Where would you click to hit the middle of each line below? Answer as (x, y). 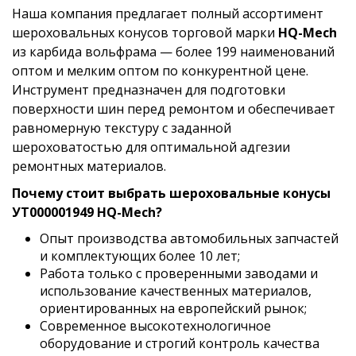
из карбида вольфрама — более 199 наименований (173, 52)
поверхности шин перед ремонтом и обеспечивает (174, 109)
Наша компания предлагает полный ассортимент (168, 14)
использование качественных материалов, (176, 291)
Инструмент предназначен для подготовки (149, 90)
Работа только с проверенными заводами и (179, 273)
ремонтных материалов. (89, 166)
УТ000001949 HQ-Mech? (87, 212)
